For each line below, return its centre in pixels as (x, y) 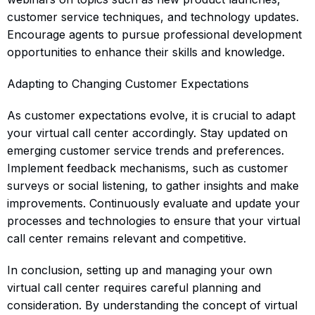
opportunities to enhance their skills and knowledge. (146, 52)
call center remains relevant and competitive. (127, 238)
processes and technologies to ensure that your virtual (154, 220)
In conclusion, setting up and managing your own (140, 270)
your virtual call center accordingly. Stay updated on (147, 133)
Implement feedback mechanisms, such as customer (148, 168)
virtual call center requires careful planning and (134, 287)
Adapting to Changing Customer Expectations (128, 83)
